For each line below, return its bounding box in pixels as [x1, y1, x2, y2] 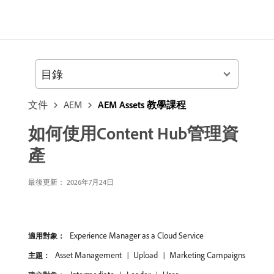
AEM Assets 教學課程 [98, 98, 186, 111]
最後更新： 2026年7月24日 [28, 177, 114, 187]
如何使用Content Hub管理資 [28, 122, 239, 144]
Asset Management [55, 250, 122, 261]
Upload [133, 250, 158, 261]
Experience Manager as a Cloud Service [70, 230, 204, 241]
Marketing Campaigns [169, 250, 245, 261]
